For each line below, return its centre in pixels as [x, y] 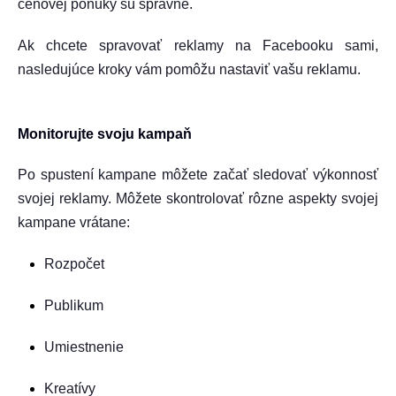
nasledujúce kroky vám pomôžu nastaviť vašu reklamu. [189, 69]
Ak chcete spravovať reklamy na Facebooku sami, [198, 46]
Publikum [74, 305]
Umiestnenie [84, 347]
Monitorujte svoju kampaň [105, 134]
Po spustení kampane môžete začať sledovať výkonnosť [198, 175]
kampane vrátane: [74, 222]
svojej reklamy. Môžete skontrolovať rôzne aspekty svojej [198, 198]
